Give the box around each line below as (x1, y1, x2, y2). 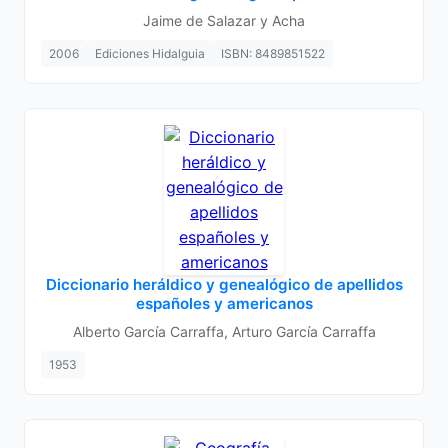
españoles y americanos (135, 294, 313, 313)
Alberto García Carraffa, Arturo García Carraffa (72, 323, 376, 340)
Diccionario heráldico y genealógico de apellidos (45, 275, 403, 294)
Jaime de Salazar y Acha (143, 12, 305, 29)
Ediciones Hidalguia (95, 46, 205, 61)
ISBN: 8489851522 (221, 46, 325, 61)
